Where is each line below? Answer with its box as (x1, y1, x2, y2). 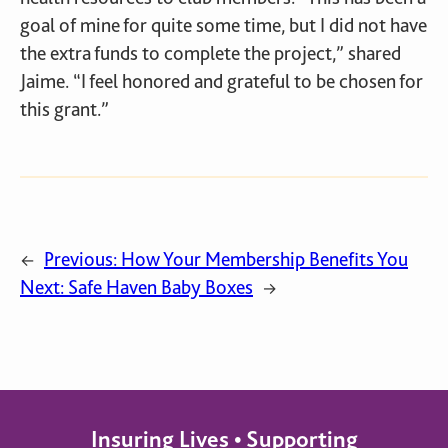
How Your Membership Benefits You (121, 247, 408, 271)
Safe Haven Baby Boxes (68, 275, 253, 299)
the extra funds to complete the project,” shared (20, 41, 401, 65)
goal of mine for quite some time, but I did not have (20, 13, 427, 37)
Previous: (44, 247, 117, 271)
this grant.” (20, 97, 109, 121)
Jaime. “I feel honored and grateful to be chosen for (20, 69, 423, 93)
